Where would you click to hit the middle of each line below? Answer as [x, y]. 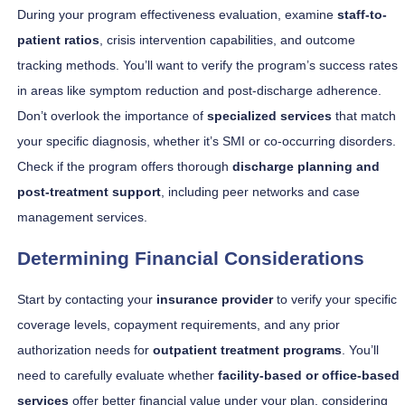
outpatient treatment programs [247, 350]
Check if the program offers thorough [125, 167]
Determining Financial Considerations [191, 258]
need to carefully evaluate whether [118, 376]
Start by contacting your [87, 300]
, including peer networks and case [260, 192]
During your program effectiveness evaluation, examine [177, 15]
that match [364, 116]
